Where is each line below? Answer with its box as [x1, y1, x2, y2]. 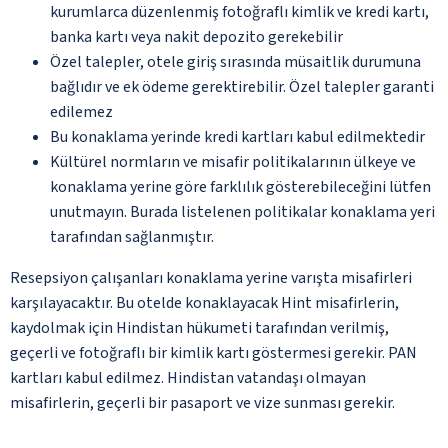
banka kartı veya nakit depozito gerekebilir [50, 25, 343, 48]
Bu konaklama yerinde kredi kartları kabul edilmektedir [50, 125, 425, 148]
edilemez [50, 100, 113, 123]
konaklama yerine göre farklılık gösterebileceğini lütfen [50, 175, 431, 198]
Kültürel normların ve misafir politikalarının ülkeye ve [50, 150, 416, 173]
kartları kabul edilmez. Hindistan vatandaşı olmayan [10, 366, 366, 389]
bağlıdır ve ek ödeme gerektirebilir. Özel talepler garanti [50, 75, 434, 98]
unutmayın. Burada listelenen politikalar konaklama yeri [50, 200, 435, 223]
